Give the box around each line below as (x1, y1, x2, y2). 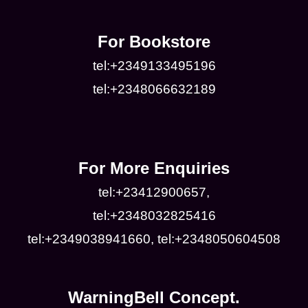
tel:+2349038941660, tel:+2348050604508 (27, 232, 280, 246)
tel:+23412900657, (98, 185, 210, 199)
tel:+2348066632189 (92, 82, 216, 96)
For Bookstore (98, 32, 210, 51)
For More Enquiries (78, 159, 230, 177)
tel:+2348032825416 (92, 208, 216, 223)
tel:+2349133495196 (92, 58, 216, 73)
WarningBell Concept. (68, 288, 240, 307)
